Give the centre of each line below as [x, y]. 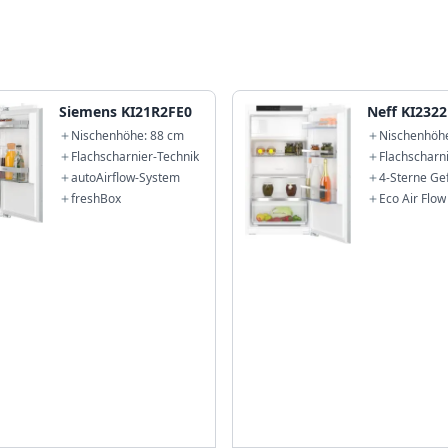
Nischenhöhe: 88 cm [128, 135]
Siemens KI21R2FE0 [126, 111]
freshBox [96, 198]
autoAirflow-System [126, 177]
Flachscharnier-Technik [135, 156]
